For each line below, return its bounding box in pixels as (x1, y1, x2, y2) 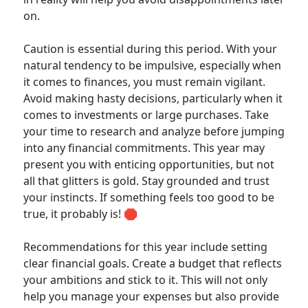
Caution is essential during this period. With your (23, 41, 277, 56)
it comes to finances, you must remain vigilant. (23, 74, 265, 89)
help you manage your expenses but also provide (23, 289, 279, 304)
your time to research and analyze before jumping (23, 124, 285, 139)
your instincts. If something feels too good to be (23, 190, 274, 205)
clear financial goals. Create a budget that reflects (23, 256, 282, 271)
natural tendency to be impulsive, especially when (23, 58, 281, 73)
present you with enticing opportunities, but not (23, 157, 274, 172)
